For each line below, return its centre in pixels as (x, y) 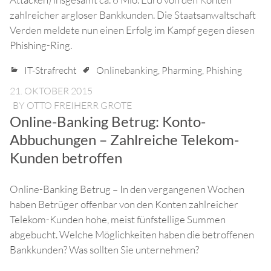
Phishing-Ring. (41, 45)
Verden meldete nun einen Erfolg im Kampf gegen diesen (132, 30)
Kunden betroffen (66, 158)
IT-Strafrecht (51, 70)
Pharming (182, 70)
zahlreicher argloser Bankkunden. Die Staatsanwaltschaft (133, 15)
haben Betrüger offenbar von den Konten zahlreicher (124, 204)
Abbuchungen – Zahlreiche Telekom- (124, 140)
